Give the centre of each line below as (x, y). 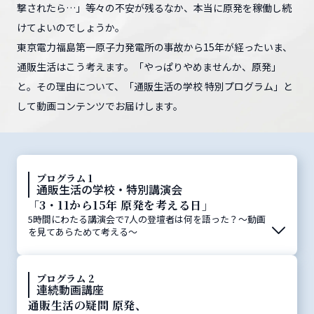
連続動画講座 (70, 289)
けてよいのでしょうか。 (71, 27)
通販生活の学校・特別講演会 (109, 189)
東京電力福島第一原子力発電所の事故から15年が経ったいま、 (155, 47)
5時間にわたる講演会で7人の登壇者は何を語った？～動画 (147, 219)
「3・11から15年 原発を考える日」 (121, 205)
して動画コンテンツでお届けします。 (100, 106)
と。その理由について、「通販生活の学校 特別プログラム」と (155, 86)
